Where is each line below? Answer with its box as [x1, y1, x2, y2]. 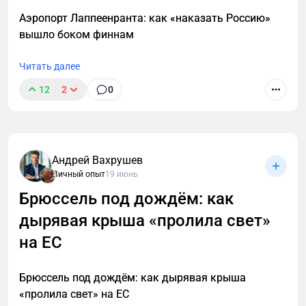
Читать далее [19, 61, 80, 72]
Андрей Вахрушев [52, 154, 143, 167]
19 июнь [105, 169, 138, 180]
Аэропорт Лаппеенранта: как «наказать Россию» [19, 12, 270, 25]
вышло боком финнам [19, 28, 134, 42]
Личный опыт [52, 169, 105, 180]
